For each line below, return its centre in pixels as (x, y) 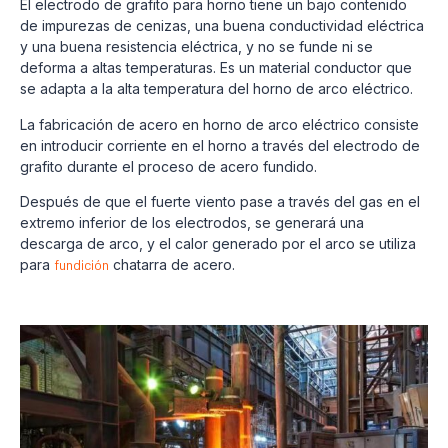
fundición (81, 265)
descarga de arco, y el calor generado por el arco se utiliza (218, 244)
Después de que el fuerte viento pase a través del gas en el (220, 202)
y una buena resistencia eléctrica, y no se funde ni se (196, 47)
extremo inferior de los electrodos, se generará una (192, 223)
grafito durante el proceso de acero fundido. (168, 166)
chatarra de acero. (172, 265)
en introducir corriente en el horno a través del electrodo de (220, 145)
